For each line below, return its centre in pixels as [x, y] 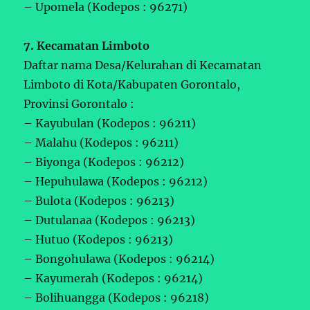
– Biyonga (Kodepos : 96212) [104, 162]
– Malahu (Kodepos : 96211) [101, 142]
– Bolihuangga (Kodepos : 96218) [117, 297]
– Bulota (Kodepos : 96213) [99, 200]
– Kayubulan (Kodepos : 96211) [110, 123]
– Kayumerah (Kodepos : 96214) [113, 278]
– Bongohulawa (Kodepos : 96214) [119, 258]
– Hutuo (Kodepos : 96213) [99, 239]
